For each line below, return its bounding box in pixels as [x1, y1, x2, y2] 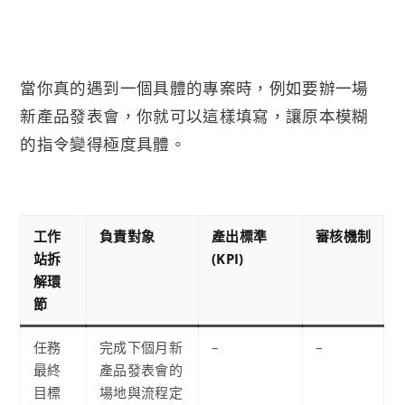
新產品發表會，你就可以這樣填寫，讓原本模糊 [20, 105, 369, 127]
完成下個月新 [99, 338, 184, 357]
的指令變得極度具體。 [20, 133, 186, 155]
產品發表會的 [99, 361, 184, 380]
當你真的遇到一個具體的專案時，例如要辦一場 [20, 77, 369, 99]
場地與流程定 [99, 383, 184, 402]
